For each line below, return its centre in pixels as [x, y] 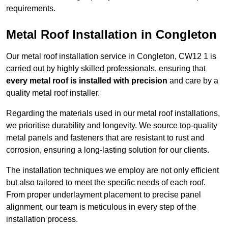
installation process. [42, 219]
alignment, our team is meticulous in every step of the [101, 207]
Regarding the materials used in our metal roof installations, [113, 113]
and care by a [193, 81]
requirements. [31, 9]
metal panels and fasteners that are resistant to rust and [105, 138]
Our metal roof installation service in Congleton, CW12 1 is [111, 56]
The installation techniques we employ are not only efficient [112, 170]
